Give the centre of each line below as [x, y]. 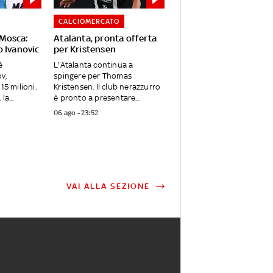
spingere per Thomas [93, 76]
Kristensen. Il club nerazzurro [107, 87]
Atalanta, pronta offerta [105, 38]
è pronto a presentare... [97, 98]
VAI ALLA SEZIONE [108, 186]
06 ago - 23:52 [76, 113]
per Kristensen [85, 49]
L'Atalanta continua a [94, 65]
